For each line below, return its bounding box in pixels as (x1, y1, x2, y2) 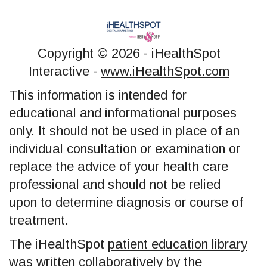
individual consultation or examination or (9, 141, 240, 156)
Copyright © (38, 45, 111, 61)
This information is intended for (9, 87, 187, 103)
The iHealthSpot (9, 236, 108, 252)
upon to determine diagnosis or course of (9, 194, 243, 210)
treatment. (9, 212, 69, 228)
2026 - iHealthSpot (111, 45, 221, 61)
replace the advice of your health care (9, 159, 228, 174)
